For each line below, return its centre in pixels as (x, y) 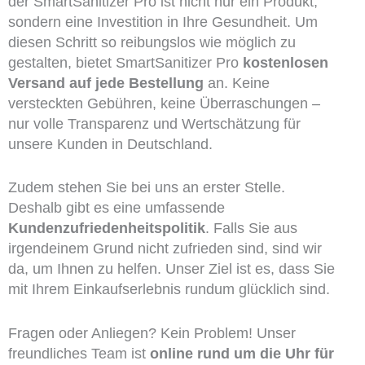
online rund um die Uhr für (242, 354)
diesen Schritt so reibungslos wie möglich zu (152, 42)
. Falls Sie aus (251, 229)
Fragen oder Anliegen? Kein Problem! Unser (152, 334)
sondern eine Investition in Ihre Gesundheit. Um (163, 22)
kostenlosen (285, 62)
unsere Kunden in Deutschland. (110, 144)
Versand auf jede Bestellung (106, 83)
